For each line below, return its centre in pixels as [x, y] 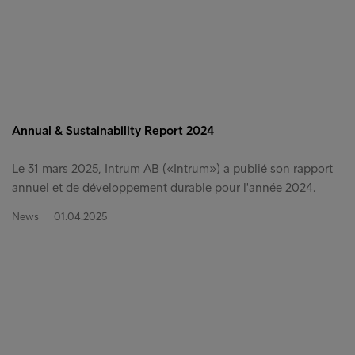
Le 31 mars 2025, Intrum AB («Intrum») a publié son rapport [172, 168]
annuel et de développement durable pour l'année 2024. [164, 187]
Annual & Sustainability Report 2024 [113, 130]
